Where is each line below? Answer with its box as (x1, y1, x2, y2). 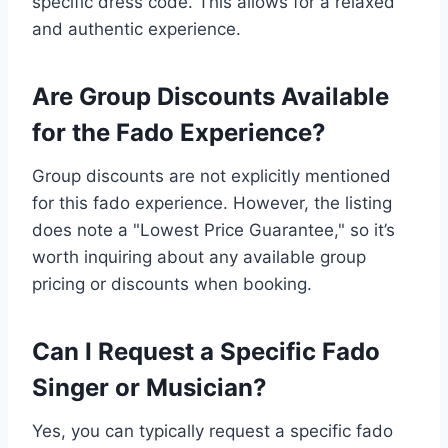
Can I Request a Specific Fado (32, 337, 380, 367)
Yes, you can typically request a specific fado (32, 421, 393, 442)
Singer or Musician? (32, 373, 267, 403)
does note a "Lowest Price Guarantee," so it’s (32, 220, 395, 241)
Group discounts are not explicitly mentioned (32, 166, 391, 187)
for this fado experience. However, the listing (32, 193, 392, 214)
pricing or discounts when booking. (32, 274, 312, 295)
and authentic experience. (32, 19, 241, 40)
